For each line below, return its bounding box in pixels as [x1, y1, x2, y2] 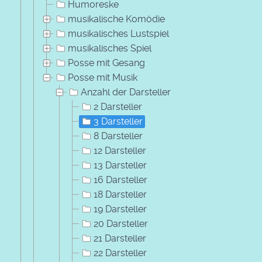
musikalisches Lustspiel [68, 28, 169, 39]
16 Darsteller [94, 174, 147, 185]
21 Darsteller [94, 233, 146, 244]
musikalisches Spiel [68, 43, 151, 54]
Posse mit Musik [68, 72, 137, 83]
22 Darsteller [94, 247, 147, 258]
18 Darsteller [94, 189, 147, 200]
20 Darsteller [94, 218, 148, 229]
